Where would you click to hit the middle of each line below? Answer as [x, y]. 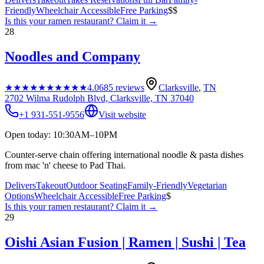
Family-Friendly [157, 185]
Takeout [51, 185]
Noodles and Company [72, 56]
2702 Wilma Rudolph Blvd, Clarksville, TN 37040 [99, 98]
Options [19, 196]
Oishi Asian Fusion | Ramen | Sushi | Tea [125, 242]
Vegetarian [207, 185]
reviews [129, 87]
